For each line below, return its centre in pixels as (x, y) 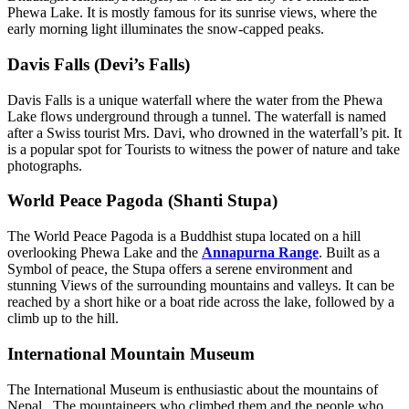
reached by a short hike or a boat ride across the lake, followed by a (201, 302)
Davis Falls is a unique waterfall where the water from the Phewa (195, 100)
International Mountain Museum (131, 353)
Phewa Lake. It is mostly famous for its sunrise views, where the (192, 13)
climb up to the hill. (65, 319)
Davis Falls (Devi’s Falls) (99, 64)
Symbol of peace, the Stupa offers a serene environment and (180, 269)
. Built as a (349, 253)
